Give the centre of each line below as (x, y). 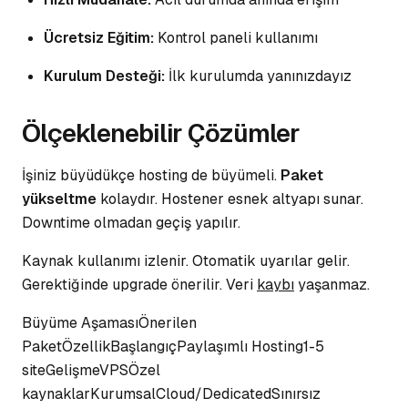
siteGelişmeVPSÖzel (91, 370)
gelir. (331, 261)
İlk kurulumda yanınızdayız (258, 76)
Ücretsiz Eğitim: (99, 38)
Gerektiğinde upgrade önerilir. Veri (139, 285)
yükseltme (59, 199)
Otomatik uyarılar (253, 261)
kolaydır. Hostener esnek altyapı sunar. (230, 199)
